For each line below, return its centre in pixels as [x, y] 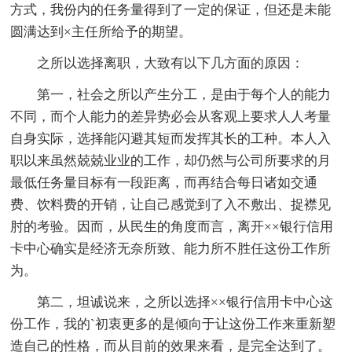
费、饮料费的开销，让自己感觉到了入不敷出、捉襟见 [171, 205]
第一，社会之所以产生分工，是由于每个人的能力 [184, 95]
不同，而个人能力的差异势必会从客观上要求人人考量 [171, 117]
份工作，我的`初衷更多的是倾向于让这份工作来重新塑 [173, 324]
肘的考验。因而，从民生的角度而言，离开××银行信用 [172, 227]
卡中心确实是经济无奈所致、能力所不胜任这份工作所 [171, 249]
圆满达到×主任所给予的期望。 [101, 32]
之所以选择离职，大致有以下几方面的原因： [171, 64]
